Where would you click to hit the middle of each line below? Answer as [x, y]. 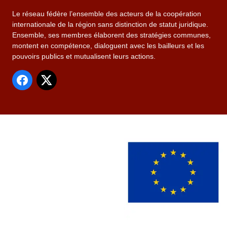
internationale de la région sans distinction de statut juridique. [110, 25]
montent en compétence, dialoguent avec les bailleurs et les [108, 46]
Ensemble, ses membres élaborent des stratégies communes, [111, 35]
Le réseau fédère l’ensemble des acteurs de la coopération [107, 14]
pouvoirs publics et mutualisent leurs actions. [84, 56]
